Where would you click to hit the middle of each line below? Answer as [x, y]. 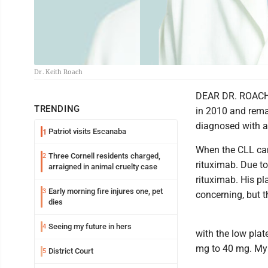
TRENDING [57, 109]
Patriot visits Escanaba [87, 131]
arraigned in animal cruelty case [103, 167]
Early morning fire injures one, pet [106, 191]
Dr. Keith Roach [59, 72]
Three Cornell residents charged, [104, 156]
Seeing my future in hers [90, 226]
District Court [71, 251]
